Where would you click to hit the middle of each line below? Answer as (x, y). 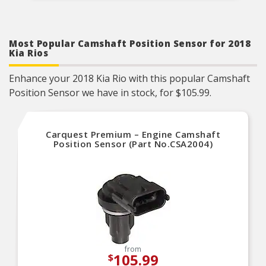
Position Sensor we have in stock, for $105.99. (110, 93)
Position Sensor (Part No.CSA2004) (133, 144)
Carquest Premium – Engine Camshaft (133, 134)
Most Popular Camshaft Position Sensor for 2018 (130, 43)
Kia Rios (28, 53)
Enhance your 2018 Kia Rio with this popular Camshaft (129, 78)
